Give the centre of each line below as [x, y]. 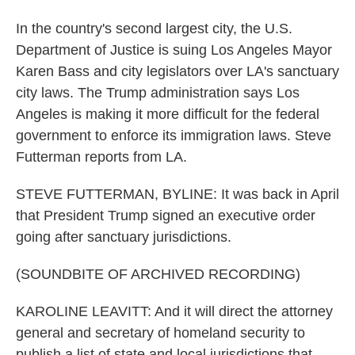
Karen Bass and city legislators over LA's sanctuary [177, 71]
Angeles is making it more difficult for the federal [168, 114]
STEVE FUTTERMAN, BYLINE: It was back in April [177, 194]
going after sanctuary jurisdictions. [124, 237]
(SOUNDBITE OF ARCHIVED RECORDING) [158, 274]
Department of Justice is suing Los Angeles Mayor [174, 50]
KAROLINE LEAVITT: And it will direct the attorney [174, 311]
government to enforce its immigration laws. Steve [174, 136]
